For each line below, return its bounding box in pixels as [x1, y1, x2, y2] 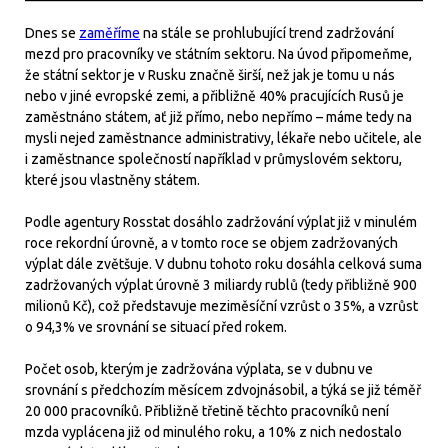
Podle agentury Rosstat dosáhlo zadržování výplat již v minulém [25, 214, 417, 230]
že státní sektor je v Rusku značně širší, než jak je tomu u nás [25, 67, 395, 83]
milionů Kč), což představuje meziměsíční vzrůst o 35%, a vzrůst [25, 298, 418, 314]
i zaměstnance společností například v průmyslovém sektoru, [25, 151, 402, 167]
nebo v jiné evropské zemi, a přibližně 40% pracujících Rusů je [25, 88, 404, 104]
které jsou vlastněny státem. [25, 172, 200, 188]
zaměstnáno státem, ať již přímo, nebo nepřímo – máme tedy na [25, 109, 412, 125]
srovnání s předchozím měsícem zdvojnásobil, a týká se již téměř [25, 382, 421, 398]
